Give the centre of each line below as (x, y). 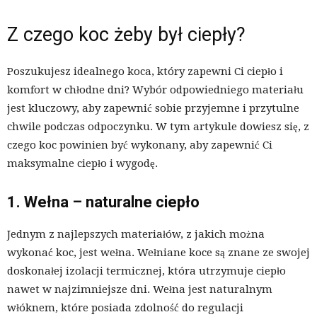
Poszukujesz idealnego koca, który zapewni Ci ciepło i (145, 71)
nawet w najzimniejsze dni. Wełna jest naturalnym (140, 289)
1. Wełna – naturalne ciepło (103, 202)
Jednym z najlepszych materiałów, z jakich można (136, 234)
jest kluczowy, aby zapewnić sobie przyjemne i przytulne (153, 108)
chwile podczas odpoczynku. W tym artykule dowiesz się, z (158, 126)
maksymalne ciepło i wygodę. (82, 163)
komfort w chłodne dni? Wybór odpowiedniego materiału (155, 90)
